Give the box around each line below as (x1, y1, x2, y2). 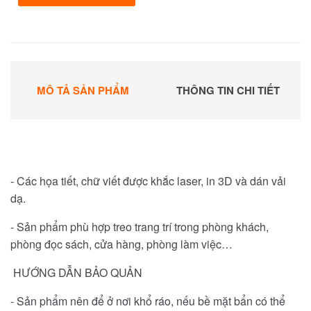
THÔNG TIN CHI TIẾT (176, 82, 280, 98)
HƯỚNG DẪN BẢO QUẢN (10, 264, 142, 280)
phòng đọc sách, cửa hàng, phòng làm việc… (10, 235, 233, 252)
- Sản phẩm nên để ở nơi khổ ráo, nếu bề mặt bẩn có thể (10, 292, 285, 309)
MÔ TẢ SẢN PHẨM (37, 82, 129, 98)
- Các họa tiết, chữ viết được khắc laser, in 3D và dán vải (10, 172, 286, 189)
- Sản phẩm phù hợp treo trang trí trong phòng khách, (10, 218, 269, 235)
